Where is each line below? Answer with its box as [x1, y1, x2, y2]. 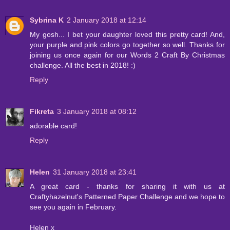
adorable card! [30, 122, 77, 130]
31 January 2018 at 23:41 [53, 168, 137, 177]
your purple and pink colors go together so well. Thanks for [30, 41, 225, 49]
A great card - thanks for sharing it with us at [30, 182, 225, 191]
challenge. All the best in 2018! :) [30, 61, 136, 70]
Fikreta [30, 107, 54, 116]
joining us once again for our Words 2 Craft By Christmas [30, 51, 225, 60]
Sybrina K [30, 16, 64, 25]
